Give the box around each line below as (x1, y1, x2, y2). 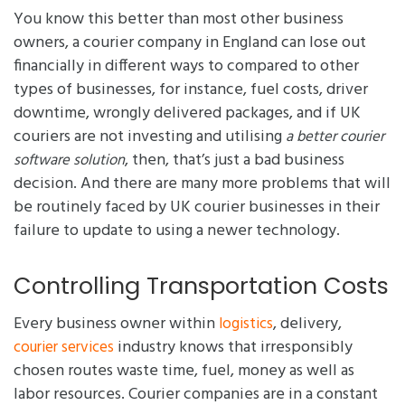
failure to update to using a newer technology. (14, 218, 340, 245)
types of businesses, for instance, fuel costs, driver (14, 77, 368, 104)
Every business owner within (14, 311, 219, 338)
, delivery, (273, 311, 342, 338)
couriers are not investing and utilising (14, 124, 286, 151)
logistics (219, 312, 273, 337)
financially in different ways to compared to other (14, 53, 359, 80)
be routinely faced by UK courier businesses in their (14, 194, 380, 221)
